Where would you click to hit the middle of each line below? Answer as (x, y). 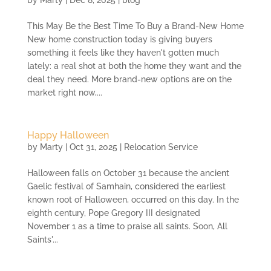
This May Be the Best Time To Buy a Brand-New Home (135, 26)
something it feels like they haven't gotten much (123, 52)
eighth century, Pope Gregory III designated (113, 213)
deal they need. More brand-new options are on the (129, 79)
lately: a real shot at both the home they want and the (134, 66)
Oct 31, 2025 (93, 147)
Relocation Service (161, 147)
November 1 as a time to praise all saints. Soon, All (127, 226)
